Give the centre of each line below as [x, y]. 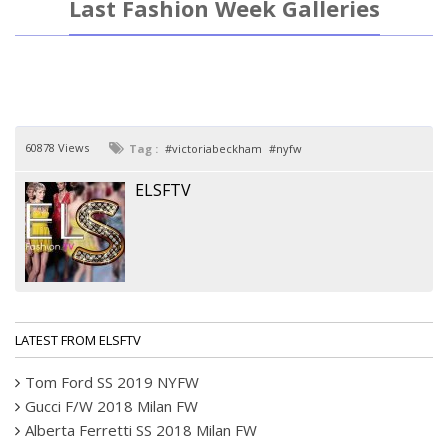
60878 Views [57, 147]
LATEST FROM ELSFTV [78, 339]
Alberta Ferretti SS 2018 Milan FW [141, 429]
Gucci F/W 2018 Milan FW [111, 405]
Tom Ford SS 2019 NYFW [112, 381]
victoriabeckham [217, 148]
